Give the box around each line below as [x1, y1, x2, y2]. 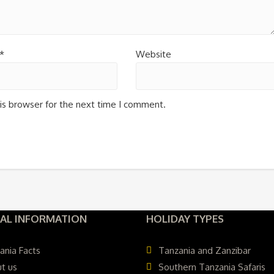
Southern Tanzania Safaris [158, 261, 265, 273]
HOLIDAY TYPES [146, 212, 224, 225]
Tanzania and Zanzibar [158, 245, 251, 256]
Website [136, 48, 172, 61]
